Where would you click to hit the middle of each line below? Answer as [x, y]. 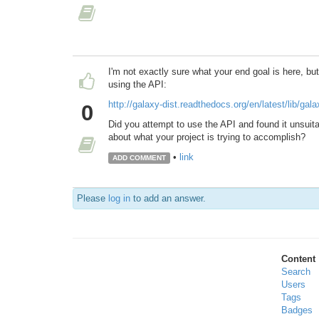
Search [296, 272]
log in [119, 199]
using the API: [137, 85]
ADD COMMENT [139, 158]
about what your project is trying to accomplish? [207, 137]
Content [298, 259]
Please [93, 199]
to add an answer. [168, 199]
